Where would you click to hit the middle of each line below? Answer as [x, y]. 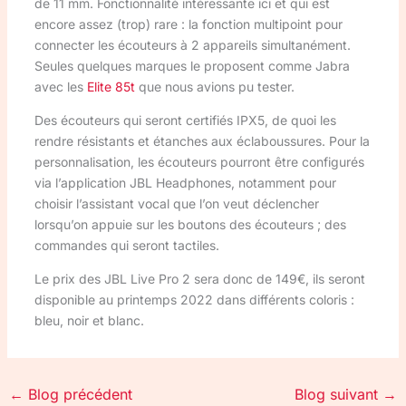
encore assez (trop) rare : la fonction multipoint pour [188, 24]
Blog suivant [339, 394]
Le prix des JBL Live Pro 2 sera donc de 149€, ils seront [199, 278]
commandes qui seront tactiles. [126, 245]
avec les [60, 86]
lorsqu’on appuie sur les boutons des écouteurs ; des [190, 224]
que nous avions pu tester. [214, 86]
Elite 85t [111, 86]
